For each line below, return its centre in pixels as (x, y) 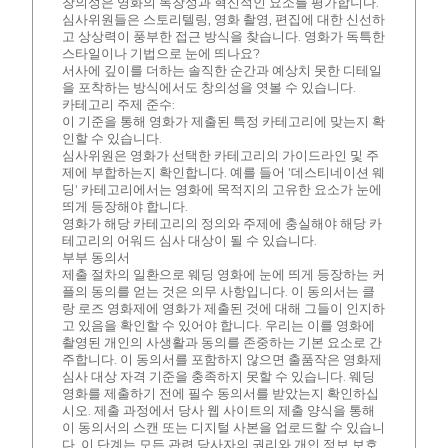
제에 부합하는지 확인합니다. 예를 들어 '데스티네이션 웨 (223, 173)
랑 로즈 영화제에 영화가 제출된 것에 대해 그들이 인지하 (223, 309)
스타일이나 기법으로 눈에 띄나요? (160, 54)
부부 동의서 (95, 258)
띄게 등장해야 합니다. (124, 207)
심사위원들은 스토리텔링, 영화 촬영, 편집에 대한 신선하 (223, 20)
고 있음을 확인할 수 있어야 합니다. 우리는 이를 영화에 (218, 326)
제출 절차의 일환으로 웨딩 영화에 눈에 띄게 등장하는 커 (223, 275)
